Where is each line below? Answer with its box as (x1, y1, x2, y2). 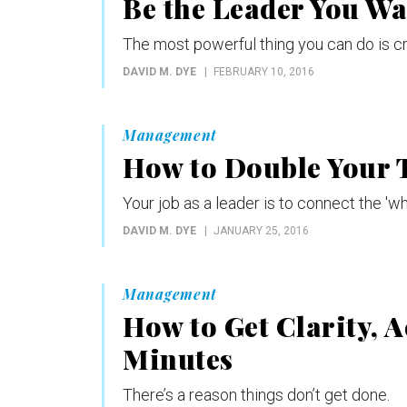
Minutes (123, 341, 233, 378)
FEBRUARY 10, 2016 (213, 65, 314, 79)
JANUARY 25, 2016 (213, 224, 309, 238)
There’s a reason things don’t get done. (123, 385, 390, 405)
